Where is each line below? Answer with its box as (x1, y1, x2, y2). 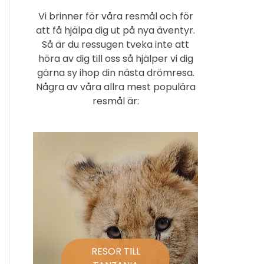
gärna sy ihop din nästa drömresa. (37, 65, 194, 80)
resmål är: (92, 94, 139, 108)
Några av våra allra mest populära (35, 80, 196, 94)
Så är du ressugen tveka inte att (42, 37, 189, 51)
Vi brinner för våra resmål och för (38, 9, 193, 23)
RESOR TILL (91, 244, 140, 258)
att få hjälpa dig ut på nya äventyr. (36, 23, 195, 37)
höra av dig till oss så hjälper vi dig (38, 51, 193, 65)
